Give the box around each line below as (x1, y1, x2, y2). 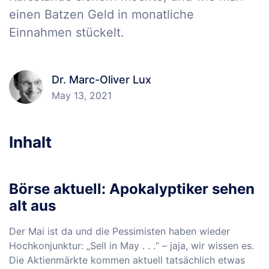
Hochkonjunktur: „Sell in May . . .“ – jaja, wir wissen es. (9, 240, 254, 252)
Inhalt (9, 133, 52, 151)
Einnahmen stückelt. (9, 25, 124, 40)
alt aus (9, 197, 56, 214)
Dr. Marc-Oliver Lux (52, 73, 151, 86)
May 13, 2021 (52, 89, 112, 101)
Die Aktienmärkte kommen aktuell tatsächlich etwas (9, 254, 245, 266)
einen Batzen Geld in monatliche (9, 7, 194, 22)
